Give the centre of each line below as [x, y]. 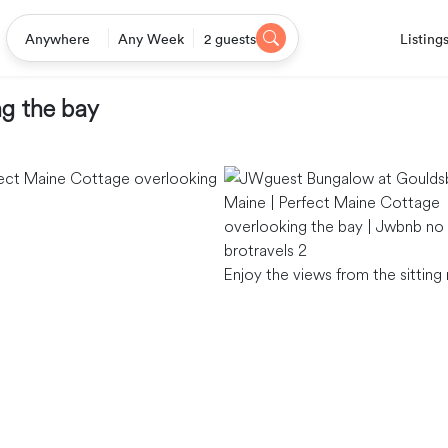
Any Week [150, 38]
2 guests [229, 38]
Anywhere [57, 38]
